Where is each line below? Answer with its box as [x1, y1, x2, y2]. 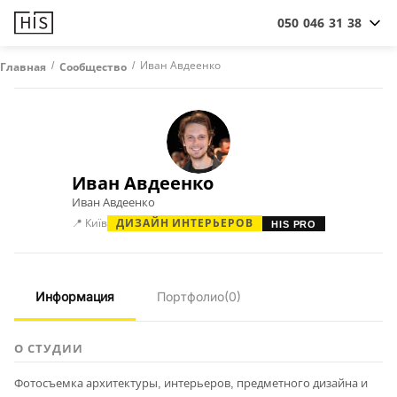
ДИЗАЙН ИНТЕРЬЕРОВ [115, 215, 254, 230]
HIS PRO [271, 216, 317, 230]
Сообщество [59, 59, 127, 74]
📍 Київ [71, 215, 107, 230]
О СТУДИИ [14, 340, 84, 356]
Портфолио [157, 289, 224, 304]
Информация [35, 289, 114, 304]
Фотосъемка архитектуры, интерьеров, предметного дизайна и [14, 375, 368, 391]
